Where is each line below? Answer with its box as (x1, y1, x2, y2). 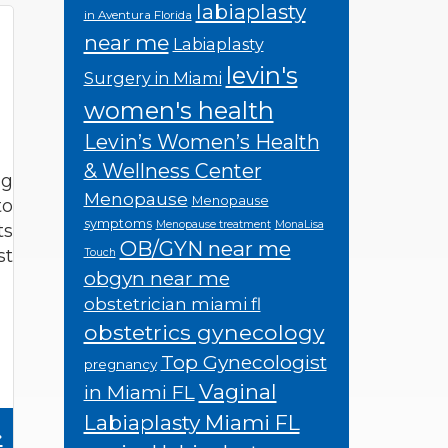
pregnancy (83, 356, 157, 372)
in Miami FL (83, 380, 195, 404)
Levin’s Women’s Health (83, 130, 320, 154)
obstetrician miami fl (83, 294, 261, 314)
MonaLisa (274, 218, 324, 231)
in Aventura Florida (83, 8, 192, 22)
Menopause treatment (155, 218, 271, 231)
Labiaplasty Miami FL (83, 410, 300, 435)
